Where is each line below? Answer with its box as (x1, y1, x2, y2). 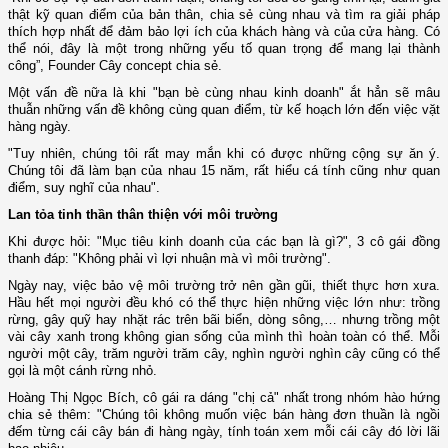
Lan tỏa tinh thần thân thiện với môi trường (8, 207, 278, 223)
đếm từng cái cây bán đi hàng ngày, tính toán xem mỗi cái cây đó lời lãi (8, 424, 440, 440)
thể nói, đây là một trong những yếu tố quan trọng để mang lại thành (8, 41, 440, 57)
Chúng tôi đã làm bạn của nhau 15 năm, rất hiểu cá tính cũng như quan (8, 163, 440, 179)
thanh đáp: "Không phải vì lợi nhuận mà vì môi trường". (8, 251, 331, 267)
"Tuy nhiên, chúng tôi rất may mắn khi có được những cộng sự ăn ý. (8, 146, 440, 162)
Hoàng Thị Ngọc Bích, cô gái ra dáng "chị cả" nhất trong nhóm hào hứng (8, 390, 440, 406)
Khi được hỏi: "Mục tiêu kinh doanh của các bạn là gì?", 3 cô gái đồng (8, 234, 440, 250)
